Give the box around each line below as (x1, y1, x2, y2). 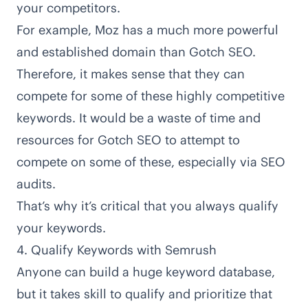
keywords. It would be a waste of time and (16, 109, 261, 126)
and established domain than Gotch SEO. (16, 43, 256, 60)
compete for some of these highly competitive (16, 87, 285, 104)
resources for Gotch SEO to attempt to (16, 131, 240, 148)
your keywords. (16, 219, 106, 236)
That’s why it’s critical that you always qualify (16, 197, 278, 214)
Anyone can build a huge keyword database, (16, 263, 275, 280)
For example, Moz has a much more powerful (16, 21, 278, 38)
